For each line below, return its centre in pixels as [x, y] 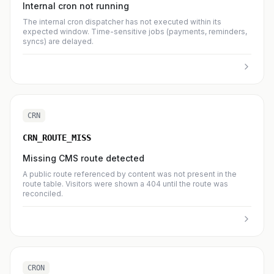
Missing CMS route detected [83, 158]
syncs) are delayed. [58, 41]
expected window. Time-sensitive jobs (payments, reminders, [135, 31]
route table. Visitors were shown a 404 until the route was [125, 184]
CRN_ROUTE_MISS [57, 138]
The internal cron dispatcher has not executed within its [122, 22]
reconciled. [43, 194]
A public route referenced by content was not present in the [130, 174]
